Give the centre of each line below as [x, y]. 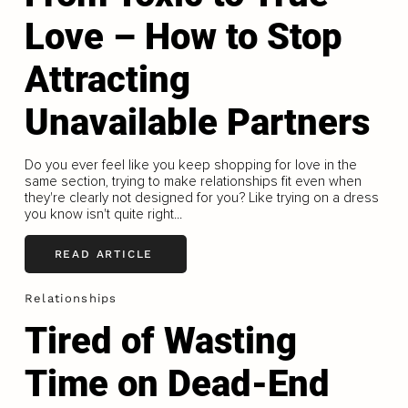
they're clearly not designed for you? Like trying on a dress [201, 197]
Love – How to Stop [183, 36]
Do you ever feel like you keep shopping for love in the [190, 164]
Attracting [107, 79]
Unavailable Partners [197, 122]
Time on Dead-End [177, 383]
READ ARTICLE [104, 254]
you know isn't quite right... [103, 214]
